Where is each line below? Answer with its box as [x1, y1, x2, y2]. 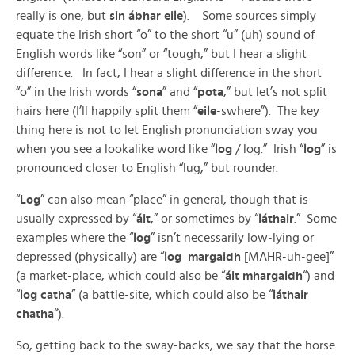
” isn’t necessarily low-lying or [151, 231, 314, 244]
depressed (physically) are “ [16, 250, 164, 263]
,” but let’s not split [223, 86, 327, 98]
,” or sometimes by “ [151, 212, 258, 225]
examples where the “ [16, 231, 133, 244]
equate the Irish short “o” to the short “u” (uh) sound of [16, 29, 315, 41]
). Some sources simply [183, 10, 316, 22]
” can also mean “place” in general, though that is [40, 193, 308, 206]
